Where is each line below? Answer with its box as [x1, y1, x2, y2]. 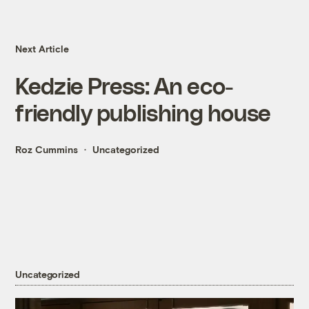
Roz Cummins [15, 143, 79, 156]
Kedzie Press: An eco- [15, 72, 234, 99]
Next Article [15, 43, 70, 55]
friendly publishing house [15, 99, 271, 126]
